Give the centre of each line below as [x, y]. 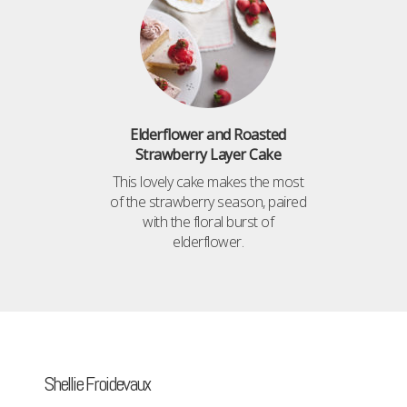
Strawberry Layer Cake [208, 155]
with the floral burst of [208, 222]
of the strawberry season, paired [208, 202]
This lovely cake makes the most [208, 182]
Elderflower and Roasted [208, 135]
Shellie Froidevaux [97, 384]
